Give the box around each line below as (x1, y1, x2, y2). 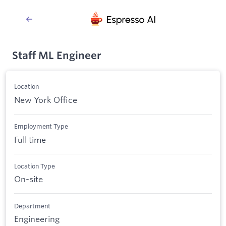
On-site (14, 174, 43, 185)
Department (14, 201, 50, 210)
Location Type (14, 161, 55, 170)
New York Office (14, 94, 77, 105)
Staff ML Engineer (12, 49, 101, 62)
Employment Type (14, 122, 68, 131)
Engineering (14, 213, 60, 224)
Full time (14, 134, 46, 145)
